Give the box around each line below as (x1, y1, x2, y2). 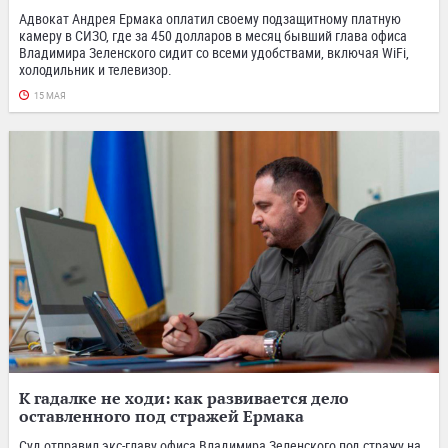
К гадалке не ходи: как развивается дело (19, 387, 349, 408)
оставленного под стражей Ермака (19, 405, 304, 426)
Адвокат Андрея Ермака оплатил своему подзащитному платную (19, 8, 401, 28)
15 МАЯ (34, 90, 66, 101)
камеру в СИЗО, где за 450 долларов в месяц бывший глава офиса (19, 25, 407, 45)
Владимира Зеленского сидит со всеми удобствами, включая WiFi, (19, 42, 409, 62)
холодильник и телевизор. (19, 59, 172, 79)
